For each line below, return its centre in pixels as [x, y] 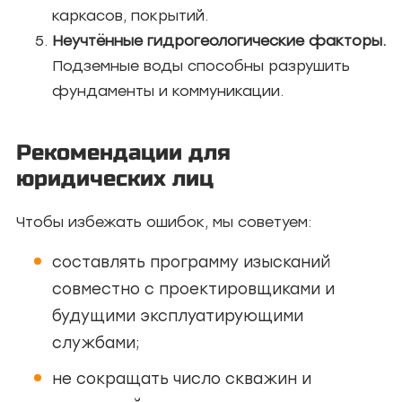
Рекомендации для [123, 153]
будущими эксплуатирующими [178, 316]
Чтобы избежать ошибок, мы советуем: [164, 222]
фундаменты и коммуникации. [168, 91]
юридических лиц [115, 179]
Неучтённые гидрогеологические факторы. [219, 41]
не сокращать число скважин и [182, 379]
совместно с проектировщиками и [193, 289]
